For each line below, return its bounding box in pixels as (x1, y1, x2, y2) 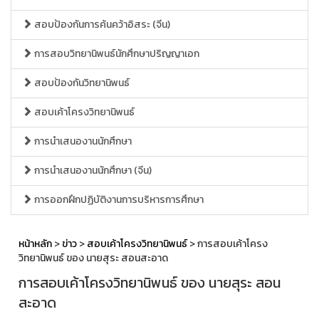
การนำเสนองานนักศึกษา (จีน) (32, 163, 152, 178)
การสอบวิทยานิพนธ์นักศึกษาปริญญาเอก (32, 46, 199, 61)
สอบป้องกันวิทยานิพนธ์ (32, 75, 130, 90)
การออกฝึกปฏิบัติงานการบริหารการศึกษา (32, 192, 204, 207)
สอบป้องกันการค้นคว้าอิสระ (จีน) (32, 17, 170, 32)
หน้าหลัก (19, 236, 52, 251)
